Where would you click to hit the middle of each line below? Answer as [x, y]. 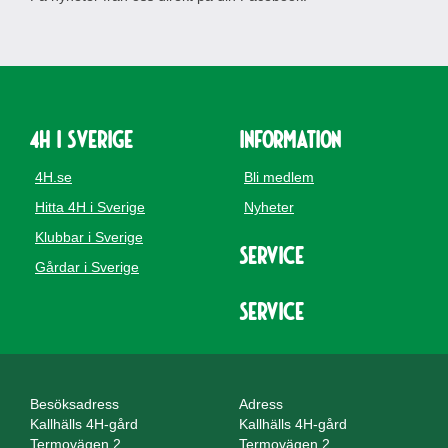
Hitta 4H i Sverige [90, 207]
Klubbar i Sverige [89, 237]
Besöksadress [74, 404]
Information [290, 138]
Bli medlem [279, 177]
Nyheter [269, 207]
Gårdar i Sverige [87, 267]
